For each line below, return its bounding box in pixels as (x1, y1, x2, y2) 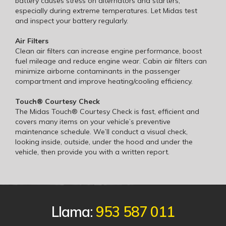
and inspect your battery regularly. (15, 16, 128, 25)
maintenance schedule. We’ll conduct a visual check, (15, 127, 188, 136)
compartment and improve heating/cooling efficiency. (15, 76, 193, 86)
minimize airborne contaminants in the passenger (15, 66, 180, 76)
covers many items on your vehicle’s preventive (15, 117, 171, 126)
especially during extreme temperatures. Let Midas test (15, 6, 197, 15)
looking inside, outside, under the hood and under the (15, 137, 193, 146)
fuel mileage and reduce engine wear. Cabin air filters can (15, 56, 207, 66)
